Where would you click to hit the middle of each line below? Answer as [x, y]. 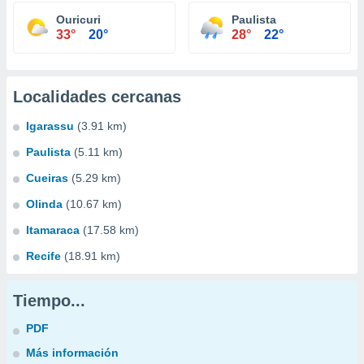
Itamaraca [53, 230]
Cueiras [47, 178]
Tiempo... [49, 301]
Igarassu [50, 126]
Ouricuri [78, 19]
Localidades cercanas [97, 97]
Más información [72, 353]
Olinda [44, 204]
